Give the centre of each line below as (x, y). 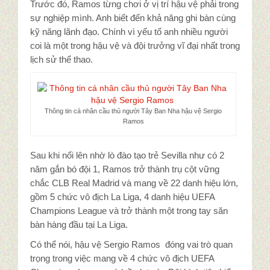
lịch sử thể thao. (61, 60)
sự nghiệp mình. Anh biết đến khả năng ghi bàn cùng (133, 18)
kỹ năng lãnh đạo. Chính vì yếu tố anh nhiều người (129, 32)
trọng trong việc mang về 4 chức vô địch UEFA (122, 259)
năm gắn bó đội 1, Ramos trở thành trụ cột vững (125, 169)
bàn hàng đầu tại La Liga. (79, 225)
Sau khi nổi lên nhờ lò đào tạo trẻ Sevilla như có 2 (127, 155)
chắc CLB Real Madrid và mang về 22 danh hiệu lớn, (134, 183)
